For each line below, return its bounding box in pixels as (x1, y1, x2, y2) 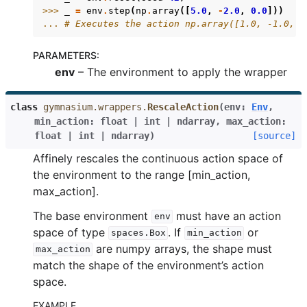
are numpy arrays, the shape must (93, 241, 273, 256)
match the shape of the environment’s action (33, 258, 264, 272)
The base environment (33, 208, 151, 223)
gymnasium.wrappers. (43, 101, 147, 112)
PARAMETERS (33, 49, 97, 61)
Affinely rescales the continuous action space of (33, 151, 283, 165)
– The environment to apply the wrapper (75, 64, 287, 79)
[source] (252, 130, 296, 141)
